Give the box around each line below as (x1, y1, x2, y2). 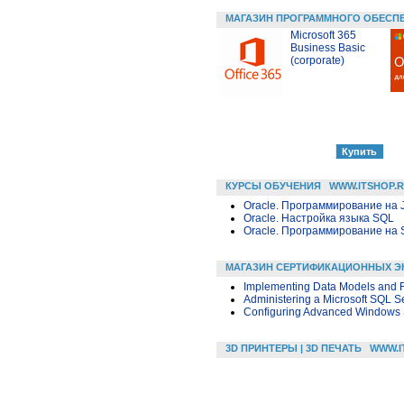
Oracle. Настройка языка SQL (243, 211, 394, 225)
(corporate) (290, 53, 344, 67)
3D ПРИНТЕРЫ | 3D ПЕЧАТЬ (225, 342, 362, 353)
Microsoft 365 (290, 28, 356, 41)
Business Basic (290, 41, 365, 54)
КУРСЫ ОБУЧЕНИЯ (225, 179, 321, 191)
